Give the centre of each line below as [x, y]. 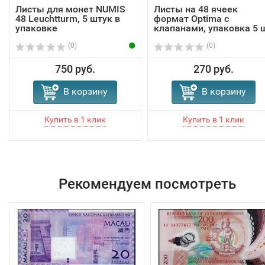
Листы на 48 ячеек [196, 9]
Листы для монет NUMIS [70, 9]
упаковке [36, 28]
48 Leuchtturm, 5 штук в [68, 18]
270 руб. [214, 69]
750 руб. [75, 69]
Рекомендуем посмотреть [147, 184]
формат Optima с [191, 18]
